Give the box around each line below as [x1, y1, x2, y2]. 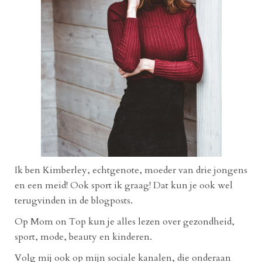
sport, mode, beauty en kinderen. [15, 230, 152, 243]
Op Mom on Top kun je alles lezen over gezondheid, [15, 215, 235, 228]
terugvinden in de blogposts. [15, 194, 133, 207]
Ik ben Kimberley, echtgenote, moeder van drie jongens [15, 163, 247, 177]
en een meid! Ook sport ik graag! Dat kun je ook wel [15, 178, 233, 192]
